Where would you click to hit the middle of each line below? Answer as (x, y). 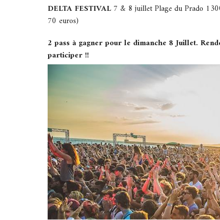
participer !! (68, 56)
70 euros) (63, 21)
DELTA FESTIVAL (81, 9)
